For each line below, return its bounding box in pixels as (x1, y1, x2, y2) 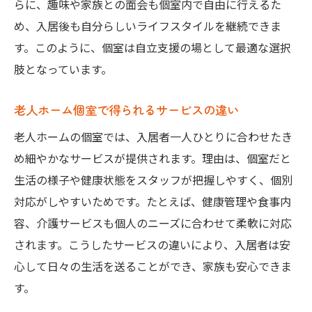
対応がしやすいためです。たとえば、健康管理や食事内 (14, 193, 291, 210)
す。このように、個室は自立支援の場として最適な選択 (14, 39, 291, 56)
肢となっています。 (14, 61, 112, 78)
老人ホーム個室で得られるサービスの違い (14, 101, 239, 119)
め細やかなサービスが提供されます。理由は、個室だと (14, 150, 291, 167)
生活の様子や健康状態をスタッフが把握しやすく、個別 (14, 171, 292, 189)
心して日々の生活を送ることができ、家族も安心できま (14, 258, 292, 275)
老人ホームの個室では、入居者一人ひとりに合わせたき (14, 128, 292, 146)
